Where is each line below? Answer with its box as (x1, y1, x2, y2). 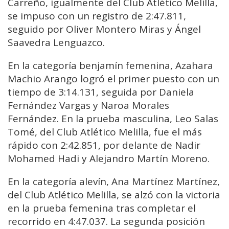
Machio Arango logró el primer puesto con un (8, 72, 219, 86)
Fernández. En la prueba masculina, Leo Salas (8, 112, 218, 126)
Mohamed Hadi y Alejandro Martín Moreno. (8, 152, 210, 166)
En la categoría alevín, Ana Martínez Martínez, (8, 175, 220, 189)
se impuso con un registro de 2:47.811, (8, 9, 186, 23)
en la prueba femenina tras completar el (8, 201, 196, 215)
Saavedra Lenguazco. (8, 36, 105, 50)
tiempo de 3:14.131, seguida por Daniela (8, 85, 194, 99)
